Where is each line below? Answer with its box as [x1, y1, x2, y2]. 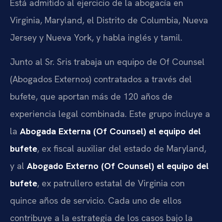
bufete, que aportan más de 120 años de [10, 90, 172, 102]
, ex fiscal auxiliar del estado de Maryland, [37, 142, 206, 154]
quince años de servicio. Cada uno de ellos [10, 194, 181, 206]
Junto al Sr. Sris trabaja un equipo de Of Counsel [10, 55, 205, 67]
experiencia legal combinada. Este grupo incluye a [10, 108, 210, 119]
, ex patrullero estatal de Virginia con [37, 177, 185, 189]
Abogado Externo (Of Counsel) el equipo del [27, 160, 209, 171]
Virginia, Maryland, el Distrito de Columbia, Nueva [10, 14, 208, 26]
